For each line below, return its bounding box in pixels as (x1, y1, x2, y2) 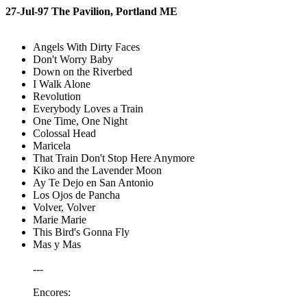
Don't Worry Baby (33, 53, 113, 65)
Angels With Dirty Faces (33, 41, 140, 53)
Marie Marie (33, 214, 86, 225)
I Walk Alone (33, 78, 90, 90)
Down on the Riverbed (33, 66, 132, 77)
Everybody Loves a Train (33, 103, 143, 114)
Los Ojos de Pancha (33, 189, 120, 201)
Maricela (33, 140, 71, 151)
